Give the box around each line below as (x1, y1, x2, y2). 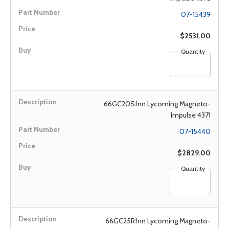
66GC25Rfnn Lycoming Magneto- (105, 216, 211, 225)
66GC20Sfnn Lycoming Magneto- (104, 99, 211, 108)
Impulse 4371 (171, 110, 211, 120)
